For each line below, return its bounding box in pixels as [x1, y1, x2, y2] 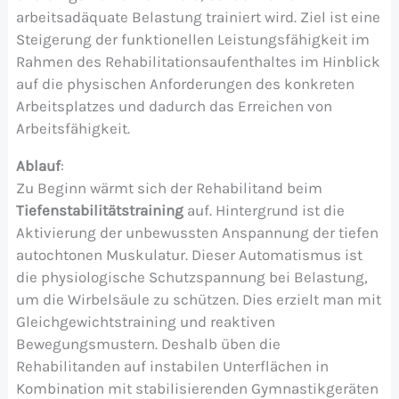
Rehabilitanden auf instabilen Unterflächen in [15, 356, 329, 375]
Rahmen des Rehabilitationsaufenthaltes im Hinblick [15, 52, 380, 70]
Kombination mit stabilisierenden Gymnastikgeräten [15, 379, 379, 397]
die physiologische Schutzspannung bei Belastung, [15, 267, 368, 286]
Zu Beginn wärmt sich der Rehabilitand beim [15, 178, 322, 197]
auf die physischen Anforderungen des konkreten [15, 74, 354, 93]
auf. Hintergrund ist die [186, 200, 345, 219]
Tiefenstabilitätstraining [15, 200, 187, 219]
